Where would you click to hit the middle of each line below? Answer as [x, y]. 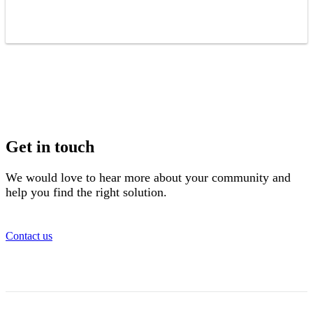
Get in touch [50, 146]
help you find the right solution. [86, 192]
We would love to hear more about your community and [148, 177]
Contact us [29, 235]
